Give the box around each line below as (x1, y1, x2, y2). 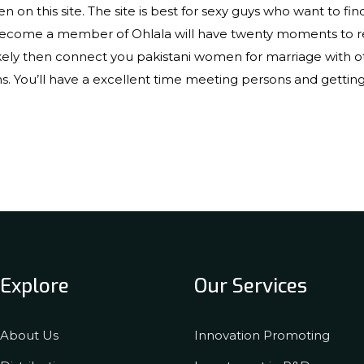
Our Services (193, 273, 307, 299)
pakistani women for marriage (136, 49, 322, 64)
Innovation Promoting (193, 327, 330, 343)
